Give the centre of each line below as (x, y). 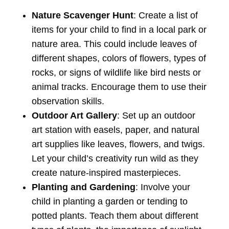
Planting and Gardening (83, 187)
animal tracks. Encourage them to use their (119, 87)
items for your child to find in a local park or (119, 30)
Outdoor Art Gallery (74, 116)
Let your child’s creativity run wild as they (115, 159)
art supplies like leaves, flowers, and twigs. (118, 144)
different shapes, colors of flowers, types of (119, 59)
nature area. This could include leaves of (114, 44)
